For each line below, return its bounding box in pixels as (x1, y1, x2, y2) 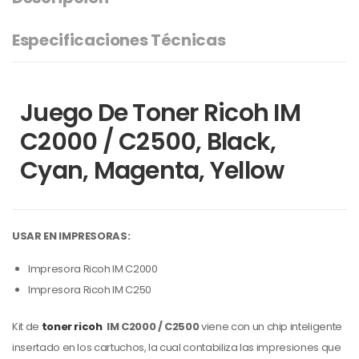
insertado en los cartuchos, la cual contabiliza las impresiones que (12, 339, 341, 355)
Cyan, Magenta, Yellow (20, 153, 284, 188)
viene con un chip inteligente (199, 318, 342, 334)
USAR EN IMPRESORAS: (12, 228, 131, 244)
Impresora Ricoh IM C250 (28, 281, 151, 297)
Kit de (12, 318, 42, 334)
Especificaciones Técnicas (12, 28, 226, 51)
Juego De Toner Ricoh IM (20, 95, 301, 130)
